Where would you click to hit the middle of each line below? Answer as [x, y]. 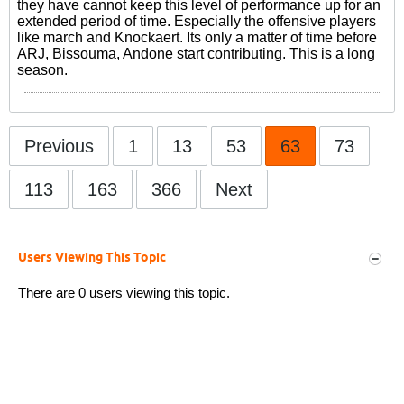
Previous [59, 146]
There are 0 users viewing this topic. [124, 293]
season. [42, 70]
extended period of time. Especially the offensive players [197, 21]
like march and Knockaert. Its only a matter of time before [197, 37]
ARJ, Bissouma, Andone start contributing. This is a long [196, 54]
